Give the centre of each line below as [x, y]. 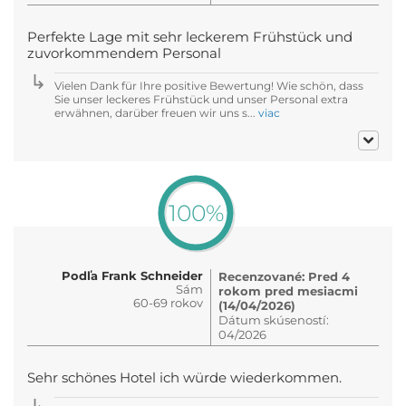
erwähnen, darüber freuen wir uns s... [156, 112]
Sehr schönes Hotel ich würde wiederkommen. [184, 377]
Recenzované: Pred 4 [284, 276]
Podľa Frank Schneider [132, 275]
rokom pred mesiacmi [288, 290]
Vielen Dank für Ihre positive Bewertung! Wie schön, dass [209, 85]
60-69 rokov [168, 302]
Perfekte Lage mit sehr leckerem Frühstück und [190, 37]
